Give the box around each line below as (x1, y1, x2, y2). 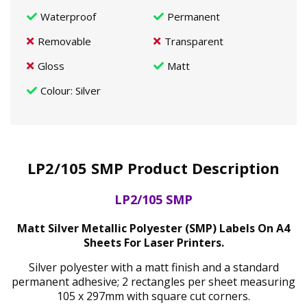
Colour (40, 84, 71, 97)
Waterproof (40, 10, 96, 23)
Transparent (164, 34, 223, 48)
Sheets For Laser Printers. (83, 234, 224, 250)
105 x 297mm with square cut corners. (57, 288, 250, 304)
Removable (38, 34, 91, 48)
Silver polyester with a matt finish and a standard (28, 259, 279, 275)
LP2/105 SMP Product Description (27, 158, 280, 178)
